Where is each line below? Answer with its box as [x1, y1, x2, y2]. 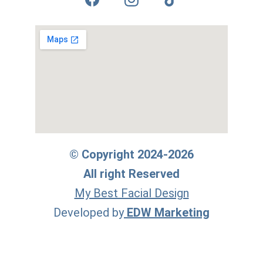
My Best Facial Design [74, 186, 189, 200]
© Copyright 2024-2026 [69, 147, 194, 161]
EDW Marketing [127, 205, 210, 220]
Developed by [53, 205, 124, 220]
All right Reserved [83, 167, 180, 181]
